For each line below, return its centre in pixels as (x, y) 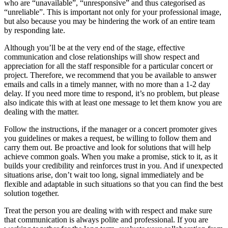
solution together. (32, 193)
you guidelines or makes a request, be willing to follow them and (108, 138)
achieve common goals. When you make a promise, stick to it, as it (111, 156)
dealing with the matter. (41, 111)
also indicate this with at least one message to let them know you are (113, 102)
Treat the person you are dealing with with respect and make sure (108, 210)
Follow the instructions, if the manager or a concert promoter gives (110, 129)
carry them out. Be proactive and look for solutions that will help (107, 147)
